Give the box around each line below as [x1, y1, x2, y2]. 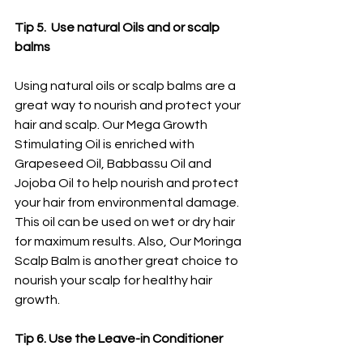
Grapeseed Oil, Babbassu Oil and [15, 157, 214, 170]
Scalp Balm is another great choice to [15, 254, 241, 267]
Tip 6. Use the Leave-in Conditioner [15, 332, 225, 345]
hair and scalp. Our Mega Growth [15, 118, 210, 131]
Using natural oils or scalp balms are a [15, 79, 238, 92]
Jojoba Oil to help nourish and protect [15, 177, 241, 190]
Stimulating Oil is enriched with [15, 138, 197, 151]
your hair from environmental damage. [15, 196, 241, 209]
